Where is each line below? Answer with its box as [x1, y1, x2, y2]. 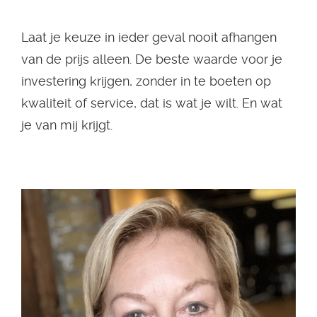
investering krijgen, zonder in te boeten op [21, 74, 271, 88]
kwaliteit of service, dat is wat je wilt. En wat [21, 96, 282, 110]
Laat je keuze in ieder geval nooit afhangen [21, 30, 277, 45]
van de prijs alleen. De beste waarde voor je [21, 52, 282, 67]
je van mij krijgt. [21, 117, 113, 132]
